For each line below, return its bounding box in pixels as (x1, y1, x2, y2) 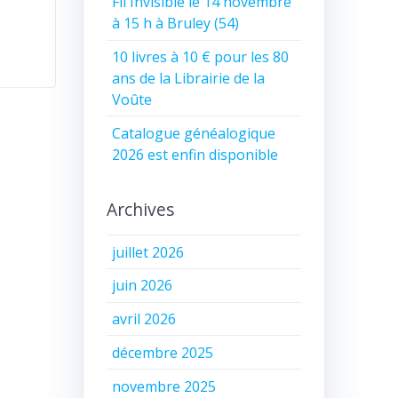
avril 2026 (112, 309, 177, 330)
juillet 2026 (112, 242, 185, 262)
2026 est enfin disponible (112, 144, 279, 164)
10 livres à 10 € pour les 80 (112, 46, 290, 67)
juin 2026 (112, 275, 173, 296)
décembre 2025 (112, 342, 214, 362)
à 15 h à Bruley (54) (112, 13, 240, 34)
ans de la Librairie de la (112, 68, 266, 88)
